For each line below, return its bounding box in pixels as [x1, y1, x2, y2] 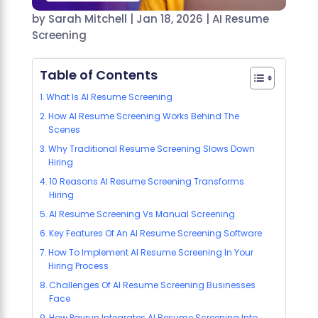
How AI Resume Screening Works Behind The [48, 110, 240, 123]
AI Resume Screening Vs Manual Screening [49, 208, 236, 221]
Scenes [48, 124, 81, 136]
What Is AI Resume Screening [46, 91, 173, 104]
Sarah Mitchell [48, 11, 127, 27]
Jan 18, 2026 [136, 11, 203, 27]
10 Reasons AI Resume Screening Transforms [49, 175, 245, 188]
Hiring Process [48, 260, 109, 273]
